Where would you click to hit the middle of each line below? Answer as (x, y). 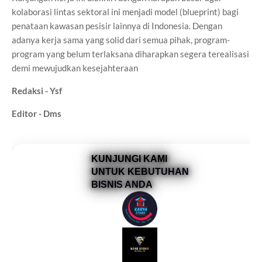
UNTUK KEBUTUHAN (140, 172)
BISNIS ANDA (122, 185)
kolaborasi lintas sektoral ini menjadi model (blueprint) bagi (125, 12)
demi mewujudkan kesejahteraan (75, 68)
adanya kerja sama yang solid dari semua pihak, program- (121, 40)
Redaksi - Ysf (37, 91)
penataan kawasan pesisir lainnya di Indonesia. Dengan (117, 26)
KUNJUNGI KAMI (129, 159)
